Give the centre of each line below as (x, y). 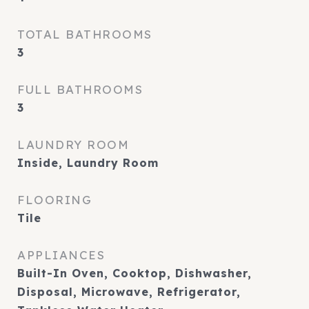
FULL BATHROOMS (80, 89)
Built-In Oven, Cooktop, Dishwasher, (134, 273)
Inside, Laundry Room (88, 163)
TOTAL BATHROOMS (85, 34)
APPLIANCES (61, 255)
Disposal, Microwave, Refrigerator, (129, 292)
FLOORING (54, 200)
